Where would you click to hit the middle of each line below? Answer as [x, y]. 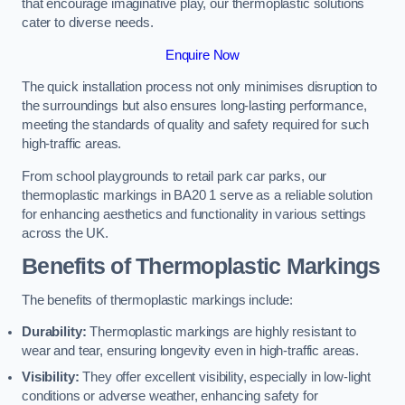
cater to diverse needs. [88, 23]
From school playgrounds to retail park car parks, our [174, 176]
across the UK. [65, 233]
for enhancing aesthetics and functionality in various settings [194, 214]
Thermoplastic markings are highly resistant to [221, 332]
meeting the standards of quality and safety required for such [196, 125]
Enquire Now [202, 55]
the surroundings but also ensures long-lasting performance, [194, 106]
